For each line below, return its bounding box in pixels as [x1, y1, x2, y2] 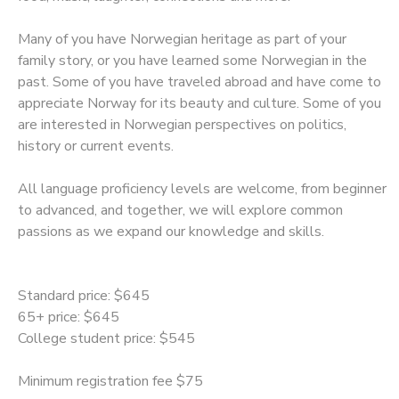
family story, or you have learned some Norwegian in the [18, 50, 367, 70]
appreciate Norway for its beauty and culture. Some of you [18, 93, 381, 113]
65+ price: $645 [18, 306, 119, 327]
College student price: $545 [18, 328, 195, 348]
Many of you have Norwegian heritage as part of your [18, 28, 346, 49]
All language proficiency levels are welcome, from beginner [18, 178, 387, 199]
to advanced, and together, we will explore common [18, 199, 343, 220]
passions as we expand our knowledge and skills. [18, 221, 324, 241]
